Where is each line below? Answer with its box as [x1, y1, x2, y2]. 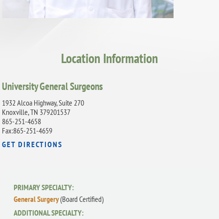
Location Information [61, 49, 158, 67]
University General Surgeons [2, 79, 103, 93]
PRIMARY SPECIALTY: [14, 181, 74, 193]
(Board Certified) [60, 194, 104, 204]
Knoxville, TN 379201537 [2, 107, 71, 117]
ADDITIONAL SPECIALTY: [14, 207, 84, 218]
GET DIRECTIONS [2, 138, 63, 150]
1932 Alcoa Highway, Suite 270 [2, 98, 85, 108]
